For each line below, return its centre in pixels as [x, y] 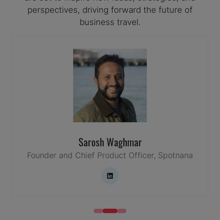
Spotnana [176, 155]
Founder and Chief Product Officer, [93, 155]
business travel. [110, 22]
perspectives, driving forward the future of [110, 10]
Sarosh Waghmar [110, 141]
